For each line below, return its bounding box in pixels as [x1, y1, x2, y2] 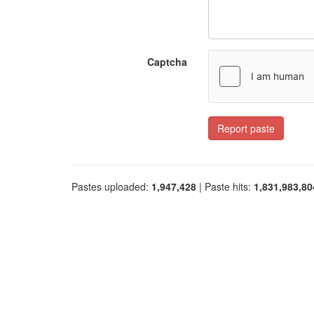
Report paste [217, 121, 275, 135]
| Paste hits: [196, 179, 254, 193]
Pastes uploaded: [71, 179, 151, 193]
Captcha [147, 55, 187, 69]
